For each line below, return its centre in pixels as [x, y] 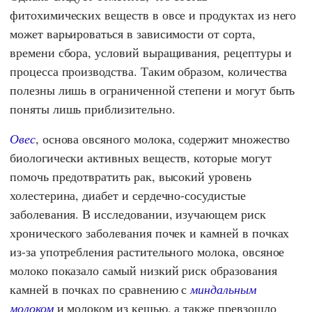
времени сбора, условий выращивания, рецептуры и [151, 53]
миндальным [223, 289]
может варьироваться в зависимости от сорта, [133, 34]
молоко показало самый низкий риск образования [143, 271]
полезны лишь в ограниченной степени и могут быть [153, 90]
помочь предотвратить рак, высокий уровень [131, 177]
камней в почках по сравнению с [100, 289]
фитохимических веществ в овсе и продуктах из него [153, 15]
